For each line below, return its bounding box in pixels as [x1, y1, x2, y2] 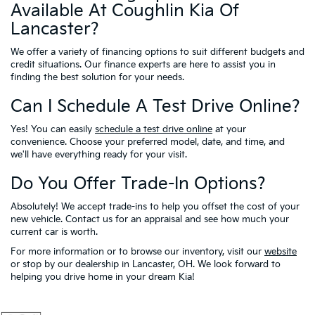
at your [212, 123, 246, 135]
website [264, 245, 297, 257]
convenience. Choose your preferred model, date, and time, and [11, 136, 285, 148]
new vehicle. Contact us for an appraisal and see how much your [11, 213, 289, 225]
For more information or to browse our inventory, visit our [11, 245, 264, 257]
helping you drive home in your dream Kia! [11, 271, 195, 283]
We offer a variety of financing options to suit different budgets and [11, 46, 304, 58]
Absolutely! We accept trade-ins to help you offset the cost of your [11, 200, 300, 212]
